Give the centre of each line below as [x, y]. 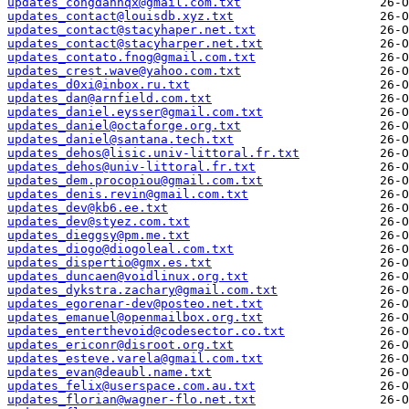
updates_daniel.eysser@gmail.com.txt [135, 112]
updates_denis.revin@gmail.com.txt [128, 194]
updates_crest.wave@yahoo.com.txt [124, 71]
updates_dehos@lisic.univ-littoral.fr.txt [153, 153]
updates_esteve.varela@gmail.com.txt [135, 359]
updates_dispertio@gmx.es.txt [110, 263]
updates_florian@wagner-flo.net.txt [131, 400]
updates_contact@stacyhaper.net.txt [131, 30]
